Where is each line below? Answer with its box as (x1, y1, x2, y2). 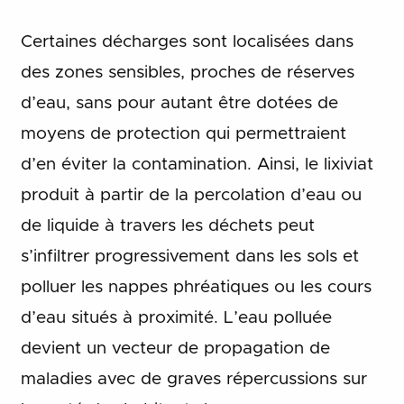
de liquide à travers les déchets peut (20, 216, 315, 234)
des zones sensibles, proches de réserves (20, 63, 354, 81)
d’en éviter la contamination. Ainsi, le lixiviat (20, 155, 373, 173)
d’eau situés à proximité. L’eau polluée (20, 308, 332, 326)
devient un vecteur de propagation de (20, 339, 330, 357)
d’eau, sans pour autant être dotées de (20, 94, 338, 112)
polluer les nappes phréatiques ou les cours (20, 278, 372, 296)
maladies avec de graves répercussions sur (20, 370, 367, 388)
